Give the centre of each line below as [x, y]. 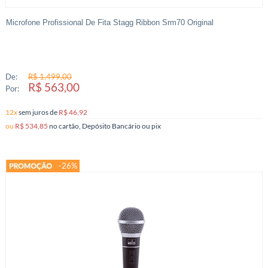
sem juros [34, 112]
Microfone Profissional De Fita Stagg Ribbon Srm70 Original [109, 23]
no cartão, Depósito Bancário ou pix [156, 126]
